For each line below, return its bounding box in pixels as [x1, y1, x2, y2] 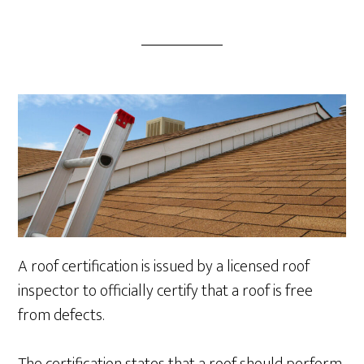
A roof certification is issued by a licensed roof [18, 253, 310, 281]
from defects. [18, 301, 105, 330]
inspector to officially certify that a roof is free [18, 277, 314, 305]
